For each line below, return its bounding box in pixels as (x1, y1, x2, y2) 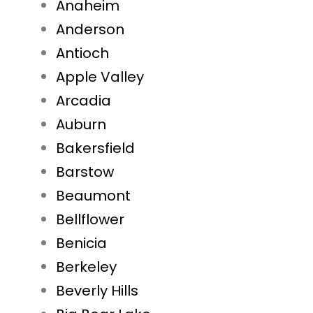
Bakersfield (56, 138, 135, 159)
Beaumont (56, 186, 131, 206)
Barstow (56, 162, 114, 182)
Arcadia (56, 91, 111, 111)
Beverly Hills (56, 281, 138, 301)
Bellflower (56, 210, 124, 230)
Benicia (56, 233, 107, 254)
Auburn (56, 115, 106, 135)
